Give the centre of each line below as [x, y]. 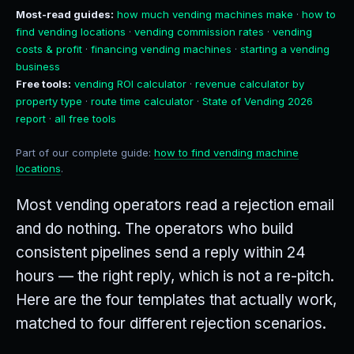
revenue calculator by [250, 84]
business [38, 66]
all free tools [85, 119]
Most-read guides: [65, 14]
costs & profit [49, 49]
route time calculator [142, 101]
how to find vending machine [226, 153]
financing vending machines [161, 49]
